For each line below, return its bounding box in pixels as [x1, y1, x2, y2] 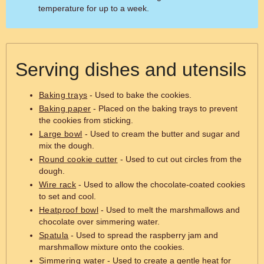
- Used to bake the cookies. [87, 90, 192, 100]
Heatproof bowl [39, 205, 98, 214]
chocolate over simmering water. [39, 217, 160, 226]
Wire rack [39, 180, 77, 189]
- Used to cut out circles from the [117, 154, 242, 164]
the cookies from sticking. [39, 115, 133, 125]
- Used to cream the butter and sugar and [82, 129, 240, 138]
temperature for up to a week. [38, 4, 149, 13]
